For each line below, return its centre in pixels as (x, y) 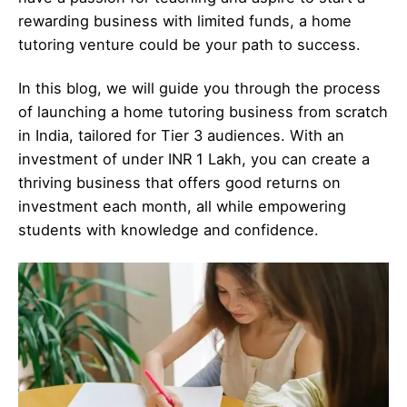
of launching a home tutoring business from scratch (203, 112)
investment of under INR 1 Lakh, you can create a (194, 159)
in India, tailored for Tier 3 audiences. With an (181, 136)
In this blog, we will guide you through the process (199, 89)
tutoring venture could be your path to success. (189, 45)
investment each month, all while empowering (182, 207)
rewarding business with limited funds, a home (185, 21)
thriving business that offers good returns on (179, 183)
